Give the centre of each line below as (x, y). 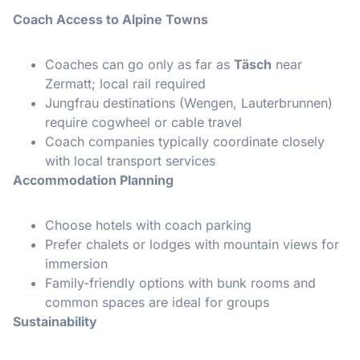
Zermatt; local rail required (125, 84)
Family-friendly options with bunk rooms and (180, 283)
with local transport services (130, 161)
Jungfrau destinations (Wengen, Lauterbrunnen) (189, 103)
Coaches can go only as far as (139, 65)
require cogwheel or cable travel (143, 123)
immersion (76, 264)
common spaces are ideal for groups (157, 303)
